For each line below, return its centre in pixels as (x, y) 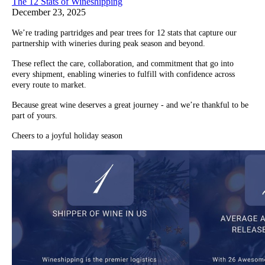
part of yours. (35, 116)
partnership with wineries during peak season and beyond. (109, 44)
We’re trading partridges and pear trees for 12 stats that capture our (124, 33)
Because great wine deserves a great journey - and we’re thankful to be (130, 105)
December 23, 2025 (49, 12)
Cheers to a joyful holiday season (67, 136)
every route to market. (49, 85)
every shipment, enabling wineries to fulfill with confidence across (123, 75)
